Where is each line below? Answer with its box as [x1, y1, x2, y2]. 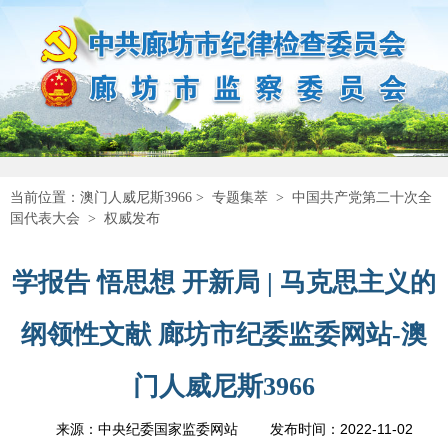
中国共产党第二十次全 [292, 189, 432, 205]
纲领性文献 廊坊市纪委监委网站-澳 [21, 319, 427, 349]
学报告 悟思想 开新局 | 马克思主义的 [12, 267, 436, 297]
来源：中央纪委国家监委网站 [56, 421, 238, 437]
